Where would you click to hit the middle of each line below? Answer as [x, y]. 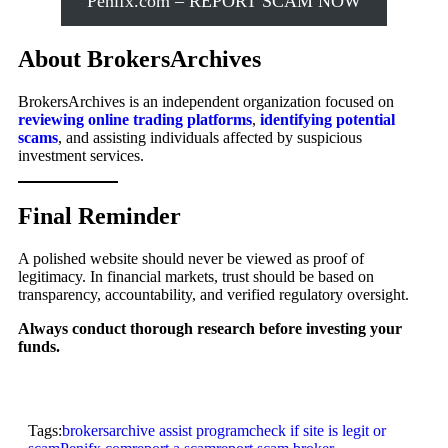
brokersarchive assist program [155, 430]
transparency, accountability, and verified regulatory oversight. [213, 294]
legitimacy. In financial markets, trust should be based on [196, 276]
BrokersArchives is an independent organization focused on [206, 101]
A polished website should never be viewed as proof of [191, 258]
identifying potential [327, 119]
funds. [39, 346]
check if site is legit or [317, 430]
